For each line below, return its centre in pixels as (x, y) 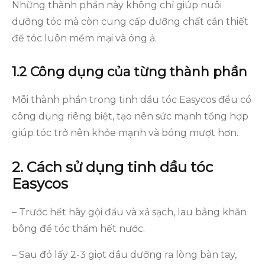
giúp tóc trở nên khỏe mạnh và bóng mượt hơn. (125, 133)
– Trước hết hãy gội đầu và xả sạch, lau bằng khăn (129, 212)
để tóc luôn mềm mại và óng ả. (84, 38)
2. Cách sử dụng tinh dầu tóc (112, 167)
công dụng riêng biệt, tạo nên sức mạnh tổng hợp (130, 116)
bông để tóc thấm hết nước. (78, 229)
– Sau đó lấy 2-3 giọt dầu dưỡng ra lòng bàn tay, (124, 255)
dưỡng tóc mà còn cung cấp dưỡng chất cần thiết (130, 22)
